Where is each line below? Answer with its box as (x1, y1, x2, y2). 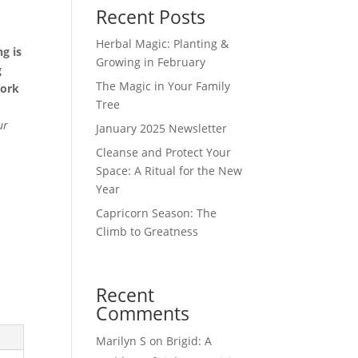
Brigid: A (166, 333, 213, 349)
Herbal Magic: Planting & (96, 35, 229, 51)
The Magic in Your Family (96, 78, 231, 93)
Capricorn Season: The (96, 205, 217, 221)
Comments (96, 300, 190, 327)
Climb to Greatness (96, 223, 199, 239)
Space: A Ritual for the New (96, 162, 243, 178)
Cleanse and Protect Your (96, 144, 232, 160)
